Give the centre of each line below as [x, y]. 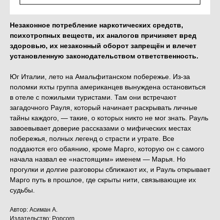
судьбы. [22, 190]
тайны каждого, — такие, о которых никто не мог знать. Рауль [109, 118]
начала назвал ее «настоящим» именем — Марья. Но [98, 159]
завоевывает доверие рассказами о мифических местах [100, 128]
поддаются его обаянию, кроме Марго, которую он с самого [107, 149]
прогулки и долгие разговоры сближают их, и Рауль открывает [110, 170]
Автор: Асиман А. [34, 210]
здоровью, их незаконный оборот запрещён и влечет [103, 46]
